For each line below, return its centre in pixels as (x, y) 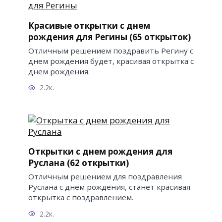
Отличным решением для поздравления (105, 177)
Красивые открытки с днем (89, 25)
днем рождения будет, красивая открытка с (111, 61)
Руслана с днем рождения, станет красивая (109, 187)
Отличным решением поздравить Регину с (111, 51)
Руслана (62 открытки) (78, 163)
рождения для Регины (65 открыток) (109, 37)
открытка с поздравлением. (81, 197)
